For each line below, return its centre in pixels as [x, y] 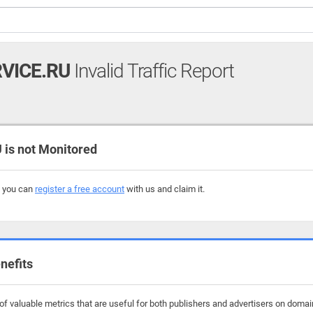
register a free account [80, 189]
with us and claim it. [165, 189]
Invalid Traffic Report [152, 71]
